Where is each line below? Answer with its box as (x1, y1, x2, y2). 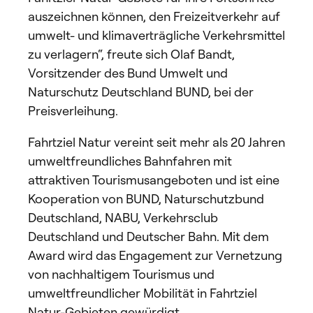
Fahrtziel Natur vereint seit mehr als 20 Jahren (28, 133, 285, 150)
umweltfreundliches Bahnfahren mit (28, 152, 232, 168)
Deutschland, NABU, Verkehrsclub (28, 209, 218, 225)
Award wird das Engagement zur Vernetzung (28, 247, 282, 263)
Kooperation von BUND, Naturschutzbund (28, 190, 264, 206)
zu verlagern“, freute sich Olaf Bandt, (28, 45, 235, 61)
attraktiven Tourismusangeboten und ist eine (28, 171, 279, 187)
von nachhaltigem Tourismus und (28, 265, 214, 282)
